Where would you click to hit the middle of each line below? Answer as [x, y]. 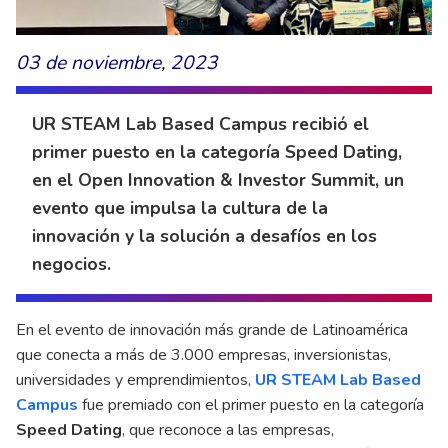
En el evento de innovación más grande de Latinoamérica [212, 329]
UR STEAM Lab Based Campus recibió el [200, 123]
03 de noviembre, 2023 [117, 62]
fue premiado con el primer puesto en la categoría [251, 404]
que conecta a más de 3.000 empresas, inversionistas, [203, 354]
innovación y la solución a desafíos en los [204, 235]
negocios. [71, 263]
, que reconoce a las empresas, [228, 429]
